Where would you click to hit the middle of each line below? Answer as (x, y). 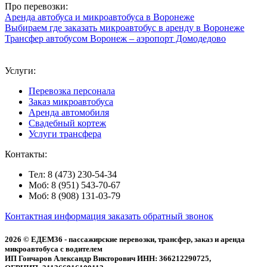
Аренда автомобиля (69, 113)
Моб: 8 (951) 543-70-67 (74, 185)
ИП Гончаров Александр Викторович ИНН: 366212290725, (108, 259)
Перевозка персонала (72, 91)
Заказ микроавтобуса (71, 102)
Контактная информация (56, 216)
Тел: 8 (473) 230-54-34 (73, 175)
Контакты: (26, 154)
